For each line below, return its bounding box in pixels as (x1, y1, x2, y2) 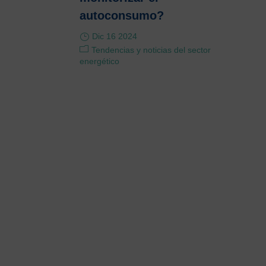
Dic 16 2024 (92, 31, 138, 41)
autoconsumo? (80, 9, 164, 22)
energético (80, 56, 120, 66)
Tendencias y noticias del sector (91, 45, 211, 55)
